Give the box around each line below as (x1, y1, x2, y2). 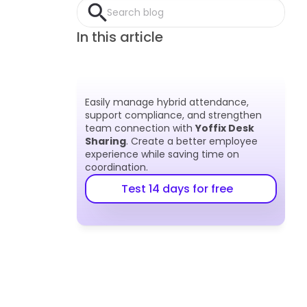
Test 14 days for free (121, 181, 233, 197)
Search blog (107, 5, 164, 19)
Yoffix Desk (195, 121, 254, 135)
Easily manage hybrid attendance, (85, 95, 249, 109)
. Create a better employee (126, 134, 258, 148)
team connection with (85, 121, 195, 135)
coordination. (85, 160, 148, 174)
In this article (77, 27, 163, 47)
